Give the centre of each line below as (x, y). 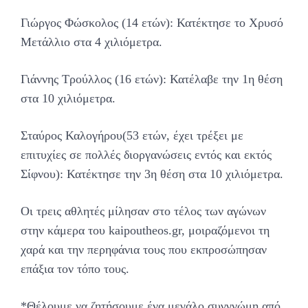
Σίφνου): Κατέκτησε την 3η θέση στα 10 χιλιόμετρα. (152, 174)
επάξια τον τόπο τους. (75, 269)
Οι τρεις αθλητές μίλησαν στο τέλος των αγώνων (143, 211)
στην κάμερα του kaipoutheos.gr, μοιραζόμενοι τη (145, 231)
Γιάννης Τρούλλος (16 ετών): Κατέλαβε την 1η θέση (152, 79)
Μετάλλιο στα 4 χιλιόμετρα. (91, 42)
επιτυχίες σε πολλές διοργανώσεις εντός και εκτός (146, 155)
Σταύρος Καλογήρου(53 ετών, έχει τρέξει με (132, 136)
